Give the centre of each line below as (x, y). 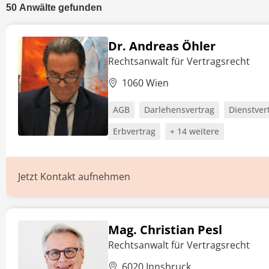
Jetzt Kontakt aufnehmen (74, 177)
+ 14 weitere (195, 131)
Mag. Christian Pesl (165, 230)
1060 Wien (145, 83)
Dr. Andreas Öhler (162, 46)
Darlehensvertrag (179, 110)
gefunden (79, 8)
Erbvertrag (134, 131)
